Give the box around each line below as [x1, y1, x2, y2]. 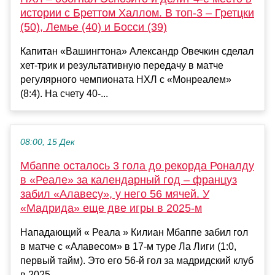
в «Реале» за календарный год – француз [20, 174, 237, 187]
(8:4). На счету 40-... [20, 88, 108, 99]
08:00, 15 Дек [20, 137, 75, 147]
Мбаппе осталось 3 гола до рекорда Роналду [20, 160, 254, 172]
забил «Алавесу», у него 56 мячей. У [20, 188, 209, 201]
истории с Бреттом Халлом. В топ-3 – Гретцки [20, 7, 254, 20]
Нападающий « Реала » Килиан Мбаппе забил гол [20, 227, 248, 238]
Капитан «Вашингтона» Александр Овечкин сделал [20, 46, 254, 57]
